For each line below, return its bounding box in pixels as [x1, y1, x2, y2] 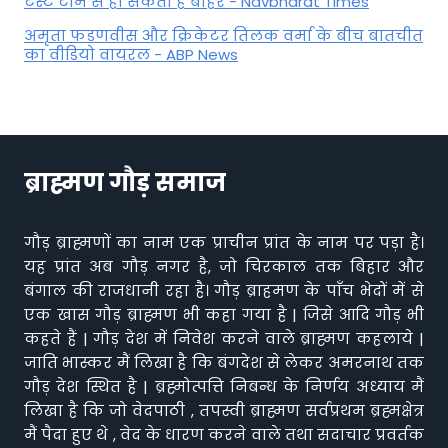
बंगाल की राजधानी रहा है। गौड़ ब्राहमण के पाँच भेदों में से [24, 280, 424, 301]
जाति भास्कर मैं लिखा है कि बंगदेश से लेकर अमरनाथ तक [24, 352, 424, 373]
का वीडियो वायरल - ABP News [24, 43, 238, 65]
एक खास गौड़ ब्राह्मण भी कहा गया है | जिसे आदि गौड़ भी [24, 304, 424, 325]
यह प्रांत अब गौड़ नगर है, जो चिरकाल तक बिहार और [24, 256, 424, 277]
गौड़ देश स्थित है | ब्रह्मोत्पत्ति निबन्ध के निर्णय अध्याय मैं [24, 376, 424, 397]
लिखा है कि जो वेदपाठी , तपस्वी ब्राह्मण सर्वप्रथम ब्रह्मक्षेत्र [24, 400, 424, 421]
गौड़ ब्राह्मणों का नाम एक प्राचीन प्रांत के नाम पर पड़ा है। [24, 232, 424, 253]
